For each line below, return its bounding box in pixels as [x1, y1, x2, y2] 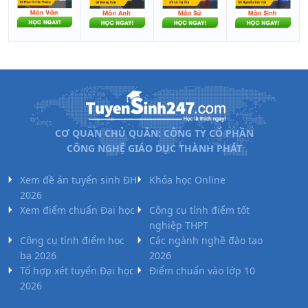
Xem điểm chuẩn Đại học [20, 203, 135, 217]
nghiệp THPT [149, 219, 208, 232]
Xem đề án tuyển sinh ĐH [20, 173, 137, 187]
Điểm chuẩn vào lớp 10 [149, 264, 255, 278]
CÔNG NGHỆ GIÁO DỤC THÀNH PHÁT [66, 142, 242, 155]
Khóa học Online [149, 173, 225, 187]
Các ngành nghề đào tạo [149, 234, 263, 247]
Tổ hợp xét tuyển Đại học [20, 264, 134, 278]
